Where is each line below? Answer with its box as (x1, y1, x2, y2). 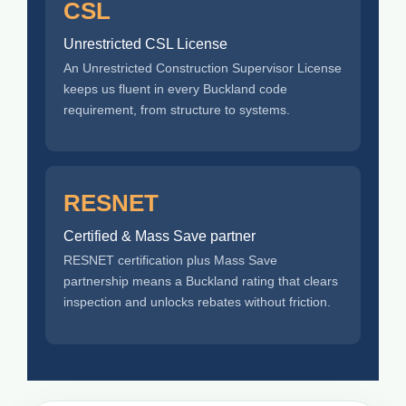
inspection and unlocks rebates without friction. (63, 295, 331, 310)
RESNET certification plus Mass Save (63, 253, 277, 268)
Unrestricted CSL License (63, 35, 227, 52)
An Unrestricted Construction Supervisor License (63, 60, 342, 75)
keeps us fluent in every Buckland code (63, 81, 287, 96)
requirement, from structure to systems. (63, 101, 290, 117)
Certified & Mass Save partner (63, 228, 256, 245)
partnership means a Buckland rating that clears (63, 274, 338, 289)
